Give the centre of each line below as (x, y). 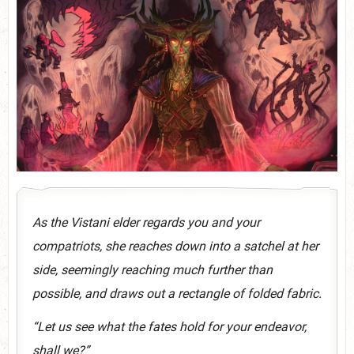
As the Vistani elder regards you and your (146, 222)
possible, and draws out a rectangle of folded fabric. (177, 293)
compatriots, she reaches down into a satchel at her (175, 246)
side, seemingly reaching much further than (153, 269)
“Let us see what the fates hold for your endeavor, (169, 326)
